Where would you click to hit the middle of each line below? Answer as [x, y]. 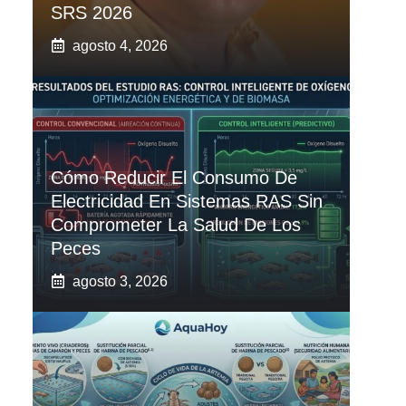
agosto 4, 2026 [120, 45]
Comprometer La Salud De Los [176, 224]
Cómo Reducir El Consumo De [174, 177]
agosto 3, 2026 [120, 281]
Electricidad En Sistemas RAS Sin [187, 201]
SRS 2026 [92, 12]
